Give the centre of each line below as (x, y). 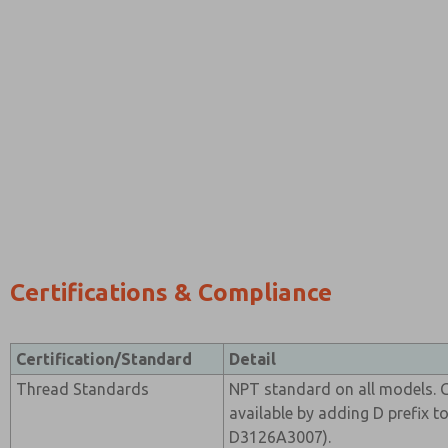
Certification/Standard (104, 359)
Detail (253, 359)
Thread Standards (83, 389)
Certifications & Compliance (171, 292)
